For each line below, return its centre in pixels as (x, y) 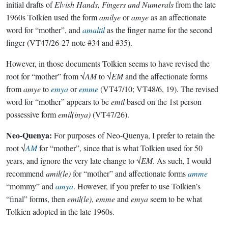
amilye (110, 17)
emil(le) (79, 199)
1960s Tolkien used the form (53, 17)
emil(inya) (74, 114)
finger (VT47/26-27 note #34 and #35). (69, 42)
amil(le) (58, 173)
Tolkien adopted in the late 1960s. (60, 211)
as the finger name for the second (159, 30)
